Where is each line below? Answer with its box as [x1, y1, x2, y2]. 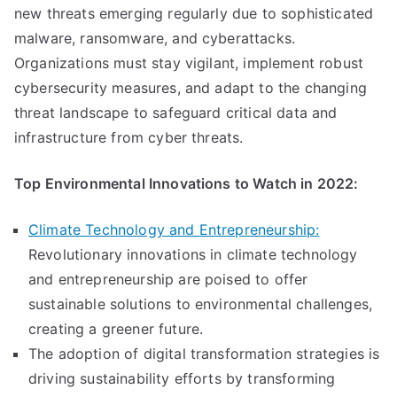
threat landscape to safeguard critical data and [14, 104, 338, 121]
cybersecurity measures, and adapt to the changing [14, 79, 367, 97]
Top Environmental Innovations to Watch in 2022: [14, 175, 359, 192]
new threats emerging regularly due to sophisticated [14, 4, 374, 22]
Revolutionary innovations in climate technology [28, 245, 358, 263]
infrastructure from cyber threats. [14, 128, 244, 146]
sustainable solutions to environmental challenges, [28, 295, 373, 313]
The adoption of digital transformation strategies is [28, 345, 380, 362]
